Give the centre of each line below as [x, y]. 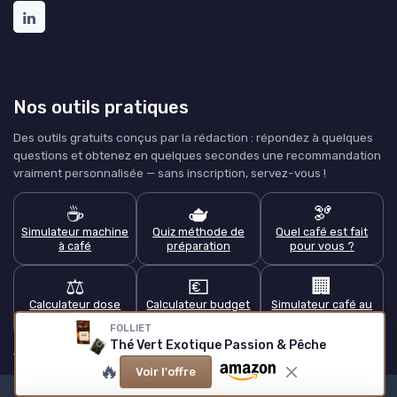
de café [75, 318]
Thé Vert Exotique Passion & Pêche [218, 345]
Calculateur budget [198, 304]
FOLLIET [130, 328]
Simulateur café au [322, 304]
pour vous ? [322, 245]
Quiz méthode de [198, 231]
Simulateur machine [75, 231]
